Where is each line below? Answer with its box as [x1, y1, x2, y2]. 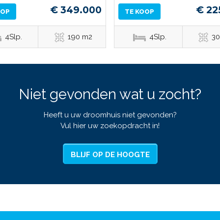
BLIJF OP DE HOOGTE [70, 150, 150, 160]
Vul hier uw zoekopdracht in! [60, 121, 160, 131]
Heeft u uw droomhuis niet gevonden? [43, 110, 177, 120]
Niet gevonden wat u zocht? [19, 86, 201, 103]
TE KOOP [124, 8, 154, 16]
